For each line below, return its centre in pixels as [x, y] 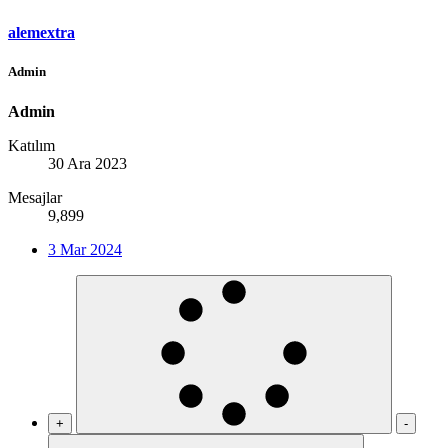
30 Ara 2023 [87, 163]
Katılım [31, 145]
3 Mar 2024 [85, 249]
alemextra [41, 33]
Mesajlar [35, 197]
